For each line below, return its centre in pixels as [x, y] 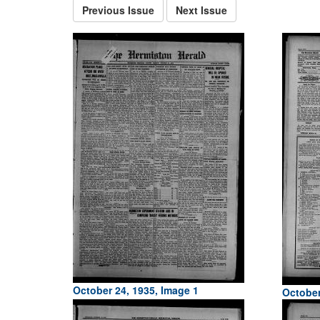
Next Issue [201, 10]
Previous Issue [118, 10]
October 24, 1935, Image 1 [136, 290]
